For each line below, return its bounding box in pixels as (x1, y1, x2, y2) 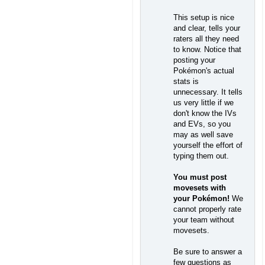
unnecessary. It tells (173, 87, 243, 96)
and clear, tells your (173, 23, 240, 33)
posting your (173, 55, 215, 64)
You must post (173, 172, 227, 182)
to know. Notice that (173, 44, 241, 54)
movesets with (173, 183, 226, 192)
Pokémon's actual (173, 66, 234, 75)
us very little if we (173, 98, 234, 107)
